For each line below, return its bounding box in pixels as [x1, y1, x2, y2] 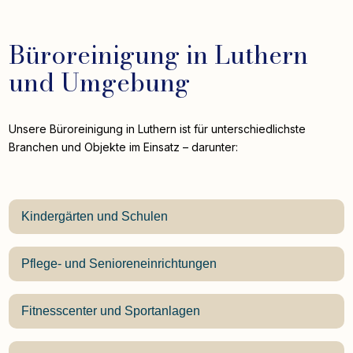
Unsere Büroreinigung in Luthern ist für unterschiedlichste [9, 122, 307, 136]
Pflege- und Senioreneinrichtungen [21, 257, 217, 271]
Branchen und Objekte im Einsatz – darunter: [9, 140, 239, 154]
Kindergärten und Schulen [21, 210, 169, 224]
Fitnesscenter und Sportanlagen [21, 304, 201, 318]
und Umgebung [9, 63, 191, 102]
